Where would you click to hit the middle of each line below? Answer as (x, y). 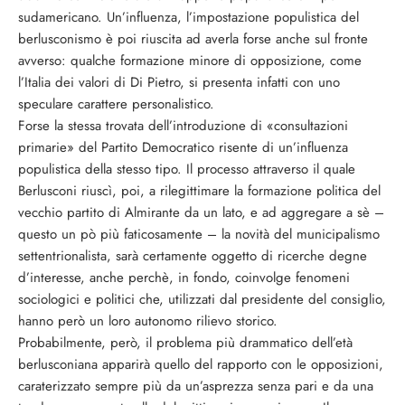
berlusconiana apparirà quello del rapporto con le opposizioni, (201, 364)
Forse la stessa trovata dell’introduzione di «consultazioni (183, 126)
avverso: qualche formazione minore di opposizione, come (190, 61)
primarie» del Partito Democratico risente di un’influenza (183, 147)
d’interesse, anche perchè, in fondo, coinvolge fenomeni (184, 278)
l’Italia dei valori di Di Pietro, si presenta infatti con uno (179, 82)
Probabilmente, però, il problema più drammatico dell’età (185, 343)
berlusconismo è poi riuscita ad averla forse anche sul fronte (193, 39)
